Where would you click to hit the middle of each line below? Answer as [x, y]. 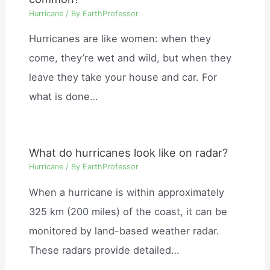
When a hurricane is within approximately [127, 192]
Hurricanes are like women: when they [120, 39]
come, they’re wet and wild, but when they [130, 58]
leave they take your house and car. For [123, 77]
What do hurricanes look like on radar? [129, 152]
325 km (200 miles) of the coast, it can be [128, 211]
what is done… [64, 97]
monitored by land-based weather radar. [124, 231]
